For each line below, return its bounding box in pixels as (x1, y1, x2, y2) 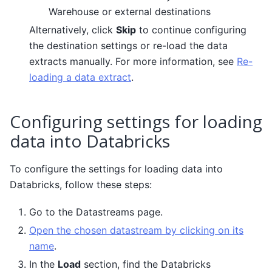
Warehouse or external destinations (49, 5, 211, 18)
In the (29, 257, 58, 270)
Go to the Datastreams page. (29, 205, 163, 218)
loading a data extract (29, 71, 131, 84)
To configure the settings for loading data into (10, 163, 223, 175)
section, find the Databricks (81, 257, 211, 270)
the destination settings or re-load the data (29, 39, 228, 52)
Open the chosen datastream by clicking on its (29, 223, 243, 236)
